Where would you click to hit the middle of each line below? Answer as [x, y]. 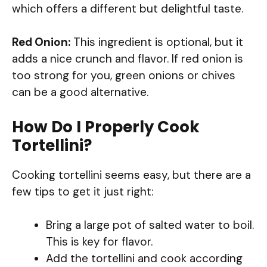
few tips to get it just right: [83, 191]
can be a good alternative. [80, 92]
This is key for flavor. [99, 242]
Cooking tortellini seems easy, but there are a [131, 175]
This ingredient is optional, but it [157, 42]
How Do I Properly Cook [106, 127]
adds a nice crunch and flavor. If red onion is [128, 59]
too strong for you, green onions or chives [124, 76]
